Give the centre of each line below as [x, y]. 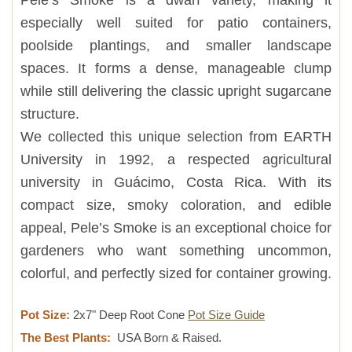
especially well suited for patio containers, [176, 22]
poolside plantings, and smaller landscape [176, 45]
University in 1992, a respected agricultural [176, 159]
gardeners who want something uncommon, [176, 250]
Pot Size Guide [226, 315]
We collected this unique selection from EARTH [176, 136]
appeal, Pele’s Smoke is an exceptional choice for [176, 227]
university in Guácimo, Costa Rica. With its [176, 181]
